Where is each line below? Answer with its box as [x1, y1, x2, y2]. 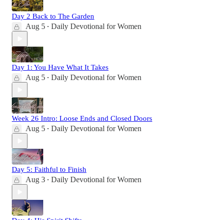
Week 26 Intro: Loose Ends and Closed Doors [12, 114, 152, 123]
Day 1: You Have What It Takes [12, 63, 109, 72]
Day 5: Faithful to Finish [12, 165, 86, 174]
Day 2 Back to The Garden [12, 12, 94, 21]
